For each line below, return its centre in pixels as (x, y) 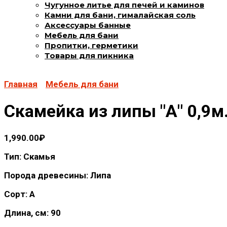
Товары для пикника (89, 55)
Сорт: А (20, 194)
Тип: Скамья (30, 156)
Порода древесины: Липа (58, 175)
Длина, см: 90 (32, 213)
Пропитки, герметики (91, 45)
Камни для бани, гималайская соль (120, 15)
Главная (21, 84)
